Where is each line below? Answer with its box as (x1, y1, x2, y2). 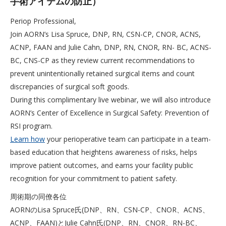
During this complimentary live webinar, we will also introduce (10, 95, 211, 104)
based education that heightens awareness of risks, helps (10, 147, 197, 157)
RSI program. (10, 121, 52, 131)
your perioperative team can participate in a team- (45, 134, 211, 144)
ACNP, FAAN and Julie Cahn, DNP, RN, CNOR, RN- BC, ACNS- (10, 42, 211, 52)
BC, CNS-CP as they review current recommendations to (10, 55, 195, 65)
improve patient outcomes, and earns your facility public (10, 160, 193, 170)
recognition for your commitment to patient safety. (10, 174, 177, 183)
